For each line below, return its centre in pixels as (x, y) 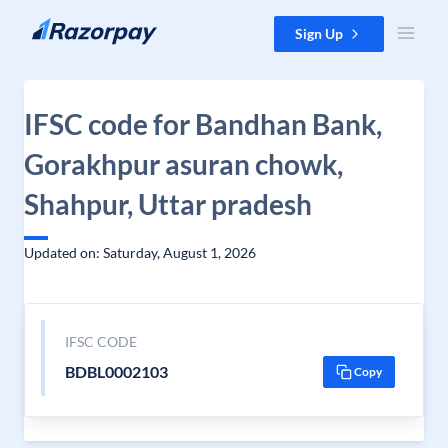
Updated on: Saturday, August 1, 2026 (140, 252)
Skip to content (63, 25)
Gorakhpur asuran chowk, (183, 164)
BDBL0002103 (116, 371)
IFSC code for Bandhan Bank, (203, 124)
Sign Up (319, 33)
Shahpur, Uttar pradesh (168, 204)
